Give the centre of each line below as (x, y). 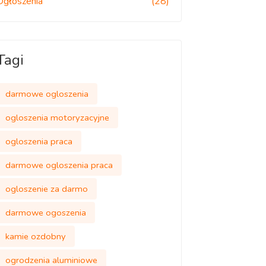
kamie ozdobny (35, 236)
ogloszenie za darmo (46, 189)
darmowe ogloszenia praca (59, 165)
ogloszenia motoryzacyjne (57, 118)
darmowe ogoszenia (45, 213)
